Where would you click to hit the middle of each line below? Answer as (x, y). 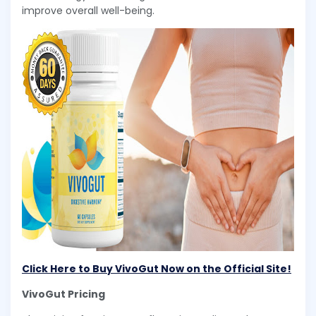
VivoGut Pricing (63, 294)
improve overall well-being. (88, 11)
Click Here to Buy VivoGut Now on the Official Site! (157, 269)
